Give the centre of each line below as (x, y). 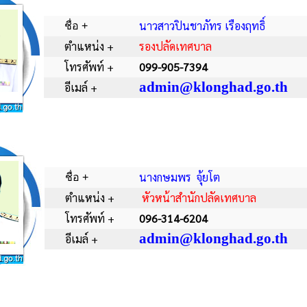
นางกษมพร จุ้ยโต (180, 177)
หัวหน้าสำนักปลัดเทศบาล (199, 198)
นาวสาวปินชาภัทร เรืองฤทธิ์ (205, 26)
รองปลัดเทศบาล (175, 46)
